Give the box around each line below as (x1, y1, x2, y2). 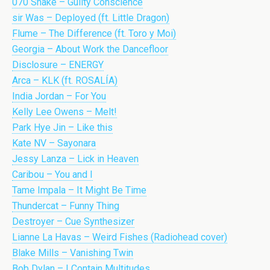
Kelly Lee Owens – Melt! (12, 106, 117, 118)
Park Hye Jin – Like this (12, 122, 113, 133)
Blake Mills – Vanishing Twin (12, 247, 133, 259)
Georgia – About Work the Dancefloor (12, 43, 168, 55)
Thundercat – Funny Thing (12, 200, 119, 212)
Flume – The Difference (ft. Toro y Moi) (12, 28, 176, 39)
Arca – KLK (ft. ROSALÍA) (12, 75, 118, 86)
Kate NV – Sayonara (12, 137, 96, 149)
